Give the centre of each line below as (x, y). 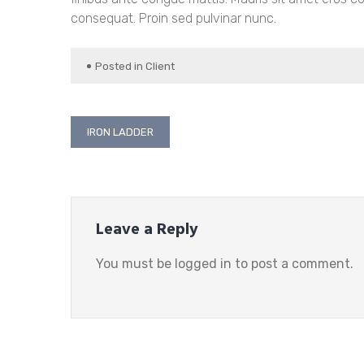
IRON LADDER (120, 132)
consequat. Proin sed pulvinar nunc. (173, 18)
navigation (116, 159)
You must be (135, 264)
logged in (203, 264)
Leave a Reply (147, 230)
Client (160, 66)
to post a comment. (292, 264)
